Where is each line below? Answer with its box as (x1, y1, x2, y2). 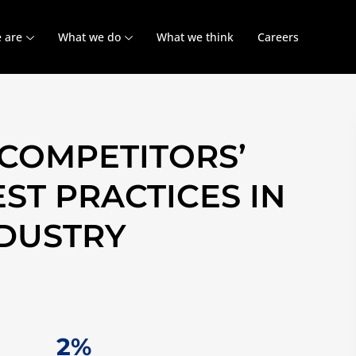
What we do (58, 29, 122, 45)
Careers (257, 29, 300, 45)
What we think (157, 29, 234, 45)
